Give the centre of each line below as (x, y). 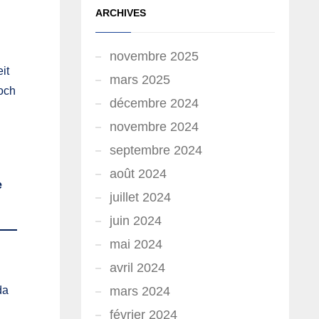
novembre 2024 (154, 127)
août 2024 (138, 174)
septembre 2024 (156, 150)
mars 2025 (140, 80)
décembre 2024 (154, 103)
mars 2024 (140, 291)
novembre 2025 (154, 56)
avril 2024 (137, 268)
